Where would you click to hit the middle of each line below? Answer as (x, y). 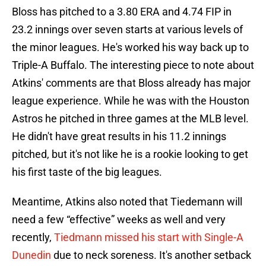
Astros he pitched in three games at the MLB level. (130, 119)
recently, (33, 237)
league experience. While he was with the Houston (131, 101)
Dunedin (31, 255)
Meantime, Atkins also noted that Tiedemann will (127, 202)
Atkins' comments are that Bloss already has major (131, 83)
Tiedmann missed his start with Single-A (149, 237)
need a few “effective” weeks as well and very (119, 220)
